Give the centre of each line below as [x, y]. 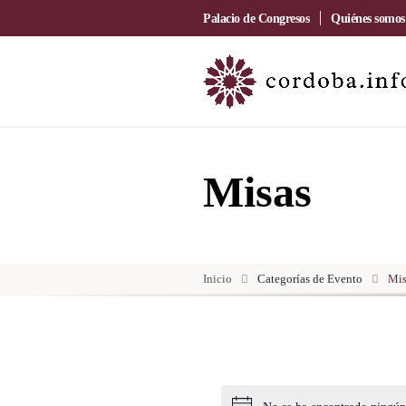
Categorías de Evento [309, 279]
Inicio [217, 279]
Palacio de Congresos [256, 18]
